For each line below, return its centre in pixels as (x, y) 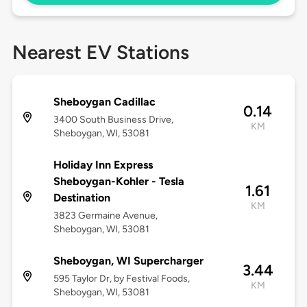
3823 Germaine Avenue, (105, 216)
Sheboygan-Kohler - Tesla (119, 182)
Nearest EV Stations (100, 52)
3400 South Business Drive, (113, 120)
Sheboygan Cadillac (104, 102)
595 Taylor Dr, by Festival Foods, (121, 279)
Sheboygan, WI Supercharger (128, 261)
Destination (82, 198)
